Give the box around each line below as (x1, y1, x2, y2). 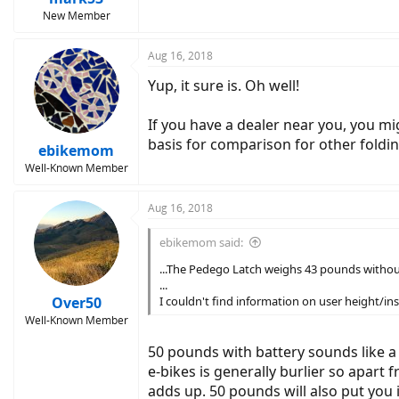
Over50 (51, 292, 102, 313)
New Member (42, 7, 110, 23)
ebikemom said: (159, 233, 243, 250)
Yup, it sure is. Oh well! (148, 75, 299, 95)
